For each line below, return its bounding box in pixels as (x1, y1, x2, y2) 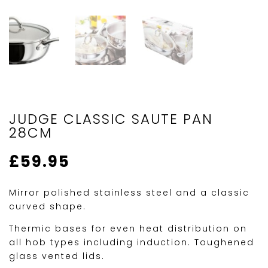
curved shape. (9, 200, 86, 213)
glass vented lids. (9, 250, 105, 263)
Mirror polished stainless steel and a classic (9, 187, 249, 199)
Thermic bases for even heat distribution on (9, 223, 247, 235)
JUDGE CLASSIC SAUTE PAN (9, 109, 213, 129)
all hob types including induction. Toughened (9, 236, 254, 249)
